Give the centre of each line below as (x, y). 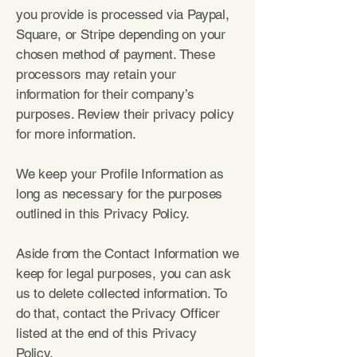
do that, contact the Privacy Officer (118, 313)
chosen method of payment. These (116, 54)
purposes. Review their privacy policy (125, 114)
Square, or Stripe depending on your (121, 34)
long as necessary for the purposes (120, 194)
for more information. (78, 134)
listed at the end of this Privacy (106, 333)
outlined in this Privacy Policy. (105, 214)
